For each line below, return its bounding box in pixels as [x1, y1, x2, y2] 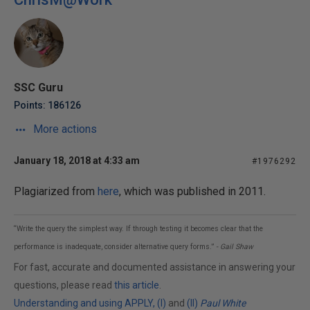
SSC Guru [14, 81, 63, 94]
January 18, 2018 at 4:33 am [14, 155, 140, 166]
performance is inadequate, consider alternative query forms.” [14, 241, 214, 251]
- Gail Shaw [214, 241, 253, 251]
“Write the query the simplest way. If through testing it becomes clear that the [14, 224, 263, 233]
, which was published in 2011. [119, 185, 266, 198]
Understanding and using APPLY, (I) [14, 298, 166, 309]
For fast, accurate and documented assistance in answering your [14, 262, 295, 273]
